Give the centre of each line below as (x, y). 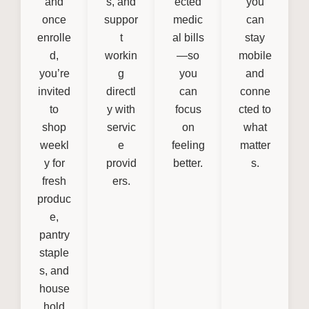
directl (121, 91)
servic (121, 127)
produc (54, 199)
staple (54, 252)
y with (121, 109)
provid (121, 163)
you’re (54, 73)
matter (255, 145)
